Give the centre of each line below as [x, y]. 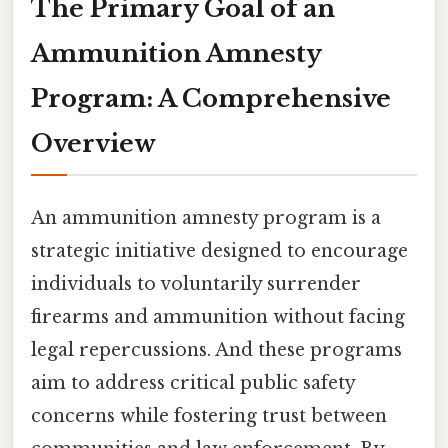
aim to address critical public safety [193, 382]
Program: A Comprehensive [211, 98]
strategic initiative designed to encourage [219, 250]
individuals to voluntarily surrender [196, 283]
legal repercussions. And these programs [216, 349]
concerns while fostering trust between [209, 415]
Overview [93, 143]
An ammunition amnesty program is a [206, 217]
